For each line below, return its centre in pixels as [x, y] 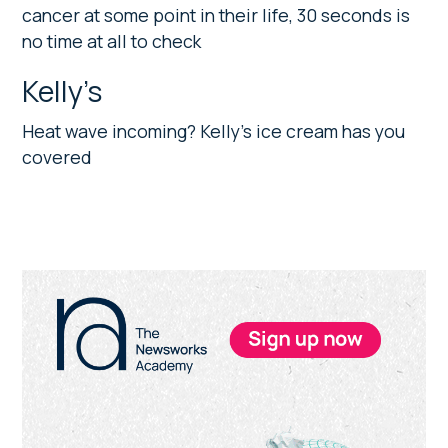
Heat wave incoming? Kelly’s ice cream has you [214, 130]
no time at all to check [112, 40]
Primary [71, 285]
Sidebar [72, 319]
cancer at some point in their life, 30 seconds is [216, 14]
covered [57, 156]
